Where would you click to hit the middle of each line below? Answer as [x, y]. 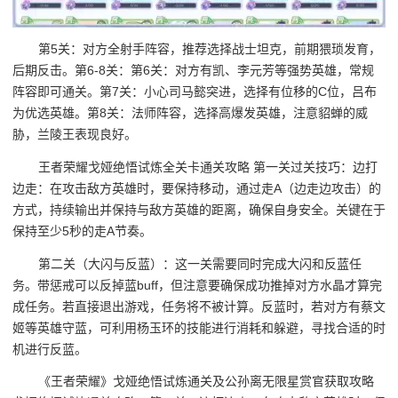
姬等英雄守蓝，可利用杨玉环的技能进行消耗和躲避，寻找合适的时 [199, 327]
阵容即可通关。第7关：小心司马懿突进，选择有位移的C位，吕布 [195, 92]
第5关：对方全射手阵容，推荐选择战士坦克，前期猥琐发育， [210, 49]
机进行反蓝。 [50, 349]
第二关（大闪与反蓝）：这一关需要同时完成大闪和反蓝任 [200, 263]
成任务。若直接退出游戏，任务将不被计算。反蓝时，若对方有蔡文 [199, 306]
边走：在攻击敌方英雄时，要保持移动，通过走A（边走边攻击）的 [197, 188]
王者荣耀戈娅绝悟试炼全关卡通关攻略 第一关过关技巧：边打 [208, 167]
